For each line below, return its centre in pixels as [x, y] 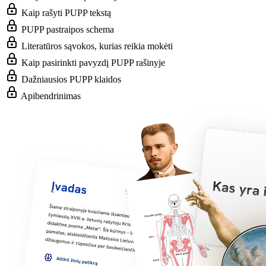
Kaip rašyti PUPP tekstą [66, 12]
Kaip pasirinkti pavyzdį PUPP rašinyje [93, 62]
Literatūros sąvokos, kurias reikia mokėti [97, 46]
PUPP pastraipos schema [68, 29]
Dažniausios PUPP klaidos [71, 79]
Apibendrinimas [51, 96]
